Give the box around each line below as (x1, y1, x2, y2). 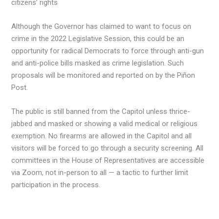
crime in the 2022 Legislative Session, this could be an (11, 34, 185, 43)
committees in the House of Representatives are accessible (11, 155, 205, 165)
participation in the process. (11, 180, 101, 189)
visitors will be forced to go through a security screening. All (11, 143, 204, 153)
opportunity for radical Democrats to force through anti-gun (11, 46, 204, 55)
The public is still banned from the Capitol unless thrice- (11, 107, 191, 116)
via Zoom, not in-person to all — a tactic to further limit (11, 168, 189, 177)
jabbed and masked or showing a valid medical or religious (11, 119, 198, 128)
